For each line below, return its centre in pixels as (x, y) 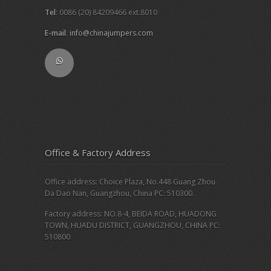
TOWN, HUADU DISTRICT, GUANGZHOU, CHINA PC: (132, 226)
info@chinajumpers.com (111, 33)
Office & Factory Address (98, 153)
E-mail (55, 33)
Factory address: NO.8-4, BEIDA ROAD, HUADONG (131, 214)
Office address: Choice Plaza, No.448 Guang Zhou (130, 181)
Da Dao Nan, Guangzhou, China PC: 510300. (119, 193)
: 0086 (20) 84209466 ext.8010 (106, 12)
